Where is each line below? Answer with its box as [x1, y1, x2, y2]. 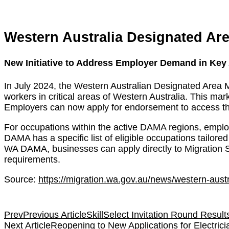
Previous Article [23, 210, 86, 220]
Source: [4, 174, 38, 185]
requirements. [4, 154, 60, 165]
